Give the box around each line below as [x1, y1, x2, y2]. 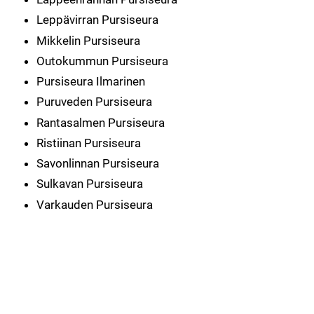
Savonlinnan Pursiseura [36, 156, 160, 171]
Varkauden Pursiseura [36, 197, 153, 212]
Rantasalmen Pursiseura [36, 115, 165, 130]
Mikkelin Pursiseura [36, 33, 141, 48]
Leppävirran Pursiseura [36, 13, 159, 27]
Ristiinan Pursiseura [36, 135, 142, 150]
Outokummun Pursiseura [36, 53, 169, 68]
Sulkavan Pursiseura [36, 177, 144, 191]
